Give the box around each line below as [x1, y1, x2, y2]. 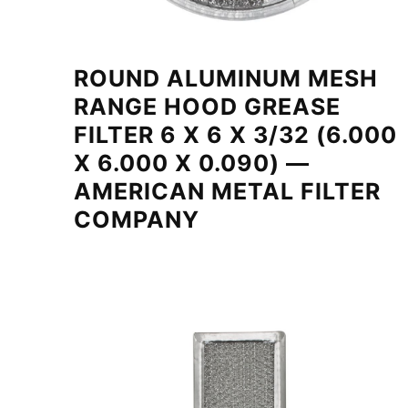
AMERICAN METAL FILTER [73, 178, 381, 206]
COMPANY [73, 206, 199, 234]
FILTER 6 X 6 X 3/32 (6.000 [73, 121, 397, 149]
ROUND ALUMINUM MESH [73, 65, 378, 93]
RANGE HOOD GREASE [73, 93, 341, 121]
